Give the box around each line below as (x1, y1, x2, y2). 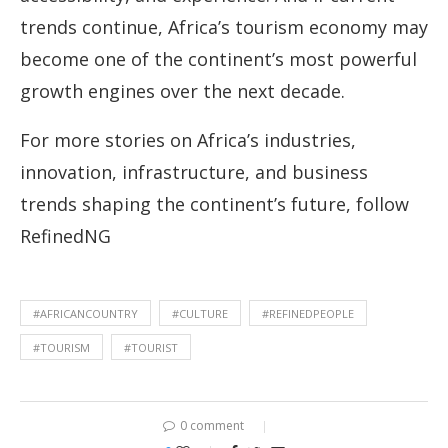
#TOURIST (124, 340, 178, 356)
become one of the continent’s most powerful (20, 47, 417, 72)
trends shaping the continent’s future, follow (20, 192, 409, 217)
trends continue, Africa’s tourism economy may (20, 15, 428, 40)
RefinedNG (20, 224, 111, 249)
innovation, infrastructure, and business (20, 160, 368, 185)
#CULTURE (172, 306, 228, 322)
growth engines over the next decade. (20, 79, 345, 104)
